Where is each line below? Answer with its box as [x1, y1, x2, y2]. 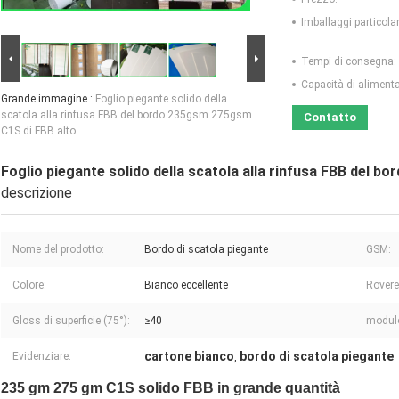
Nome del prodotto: [12, 243, 104, 256]
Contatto [304, 110, 356, 125]
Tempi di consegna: [301, 55, 396, 69]
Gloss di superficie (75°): [12, 314, 130, 328]
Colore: [12, 279, 46, 292]
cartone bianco [144, 349, 234, 364]
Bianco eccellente [144, 279, 228, 292]
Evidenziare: [12, 350, 71, 363]
